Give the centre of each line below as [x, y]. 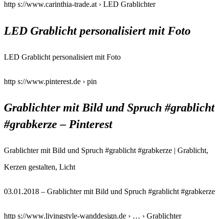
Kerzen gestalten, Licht [40, 167]
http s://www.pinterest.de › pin [50, 81]
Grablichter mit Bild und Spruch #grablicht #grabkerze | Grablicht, [106, 151]
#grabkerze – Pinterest [58, 124]
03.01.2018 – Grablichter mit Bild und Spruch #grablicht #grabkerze [109, 192]
